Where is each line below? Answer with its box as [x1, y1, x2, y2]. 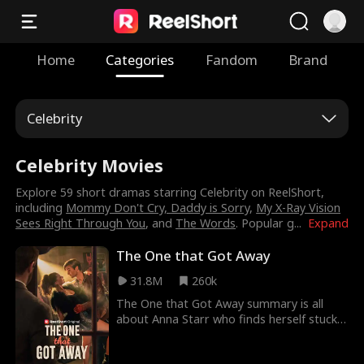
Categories [106, 50, 175, 69]
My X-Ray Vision [256, 200, 341, 216]
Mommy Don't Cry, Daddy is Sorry [66, 200, 250, 216]
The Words [175, 215, 236, 232]
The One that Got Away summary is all [116, 296, 324, 312]
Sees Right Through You [15, 215, 146, 232]
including [15, 200, 67, 216]
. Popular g [236, 215, 295, 232]
